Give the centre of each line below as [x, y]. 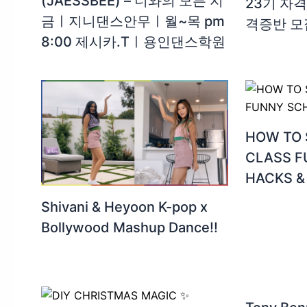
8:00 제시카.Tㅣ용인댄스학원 [133, 42]
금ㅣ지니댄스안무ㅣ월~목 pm [133, 22]
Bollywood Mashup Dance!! [130, 227]
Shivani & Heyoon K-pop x [124, 207]
